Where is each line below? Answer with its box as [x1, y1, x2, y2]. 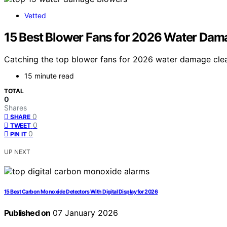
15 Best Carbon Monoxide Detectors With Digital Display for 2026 [4, 188, 158, 196]
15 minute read [24, 71, 74, 81]
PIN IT [10, 130, 27, 138]
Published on [4, 208, 51, 218]
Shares [4, 103, 27, 112]
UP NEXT [4, 148, 30, 156]
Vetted [24, 11, 46, 20]
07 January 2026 [50, 208, 119, 218]
